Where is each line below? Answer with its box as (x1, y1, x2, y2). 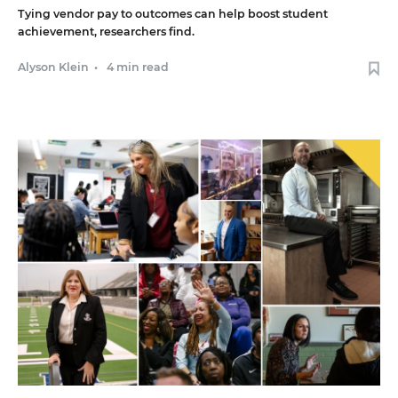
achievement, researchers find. (18, 24, 195, 38)
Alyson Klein (18, 60, 89, 74)
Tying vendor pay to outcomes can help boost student (18, 6, 328, 20)
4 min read (107, 60, 169, 74)
